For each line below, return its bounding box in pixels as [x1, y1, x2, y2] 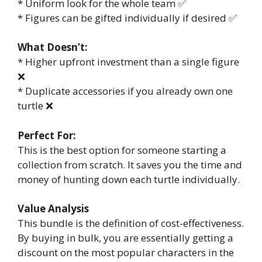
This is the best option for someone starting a [18, 143, 226, 157]
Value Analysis [18, 202, 89, 216]
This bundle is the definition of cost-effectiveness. [18, 216, 244, 230]
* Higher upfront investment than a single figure [18, 55, 239, 69]
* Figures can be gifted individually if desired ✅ [18, 11, 237, 25]
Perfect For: [18, 128, 76, 142]
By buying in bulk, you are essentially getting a [18, 231, 233, 245]
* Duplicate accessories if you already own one [18, 84, 233, 98]
